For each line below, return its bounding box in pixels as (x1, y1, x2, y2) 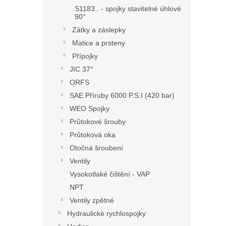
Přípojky (72, 52, 98, 61)
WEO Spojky (70, 104, 109, 113)
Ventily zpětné (70, 196, 114, 205)
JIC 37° (70, 65, 93, 74)
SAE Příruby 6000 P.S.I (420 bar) (70, 91, 175, 100)
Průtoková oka (70, 131, 116, 139)
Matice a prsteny (72, 39, 125, 47)
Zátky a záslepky (72, 26, 126, 34)
